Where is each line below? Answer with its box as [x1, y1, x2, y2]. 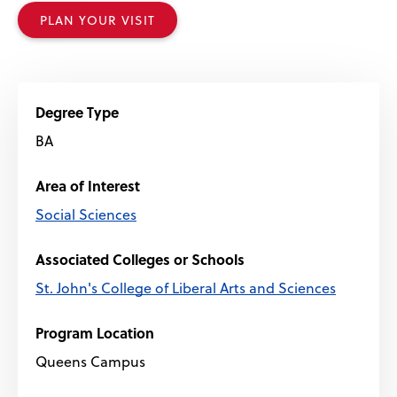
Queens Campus [35, 351, 145, 372]
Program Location [35, 323, 154, 344]
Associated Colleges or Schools [35, 249, 245, 270]
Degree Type [35, 102, 119, 123]
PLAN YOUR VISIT [40, 11, 155, 30]
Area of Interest [35, 175, 140, 197]
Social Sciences [35, 204, 136, 225]
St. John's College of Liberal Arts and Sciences [35, 277, 336, 299]
